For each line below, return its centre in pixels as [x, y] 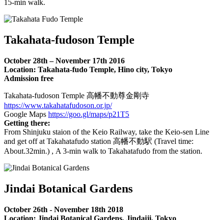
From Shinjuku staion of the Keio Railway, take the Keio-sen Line [107, 132]
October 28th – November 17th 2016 [64, 61]
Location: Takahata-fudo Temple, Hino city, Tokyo [88, 70]
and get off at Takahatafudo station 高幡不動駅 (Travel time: [99, 141]
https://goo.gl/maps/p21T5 [89, 114]
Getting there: [27, 123]
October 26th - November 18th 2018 [64, 209]
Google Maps [26, 114]
